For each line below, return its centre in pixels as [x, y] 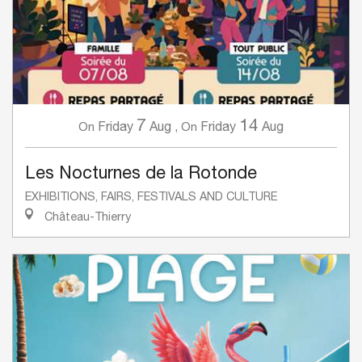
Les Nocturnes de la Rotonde [141, 173]
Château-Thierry [86, 217]
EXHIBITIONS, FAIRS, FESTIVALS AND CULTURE [151, 196]
